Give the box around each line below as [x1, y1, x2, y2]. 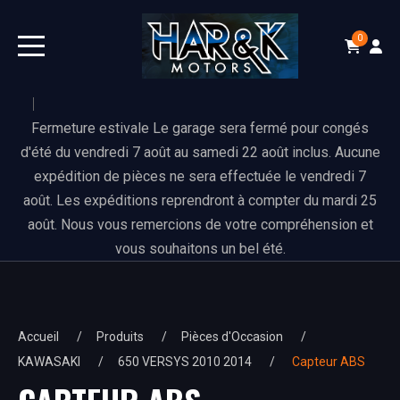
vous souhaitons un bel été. [114, 240, 286, 258]
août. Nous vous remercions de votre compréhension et [27, 216, 373, 234]
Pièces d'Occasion [181, 329, 283, 345]
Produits [96, 329, 144, 345]
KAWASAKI [18, 354, 80, 370]
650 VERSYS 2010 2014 [118, 354, 252, 370]
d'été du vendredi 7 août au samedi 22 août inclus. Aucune [20, 144, 380, 162]
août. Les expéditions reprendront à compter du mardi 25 [23, 192, 377, 210]
